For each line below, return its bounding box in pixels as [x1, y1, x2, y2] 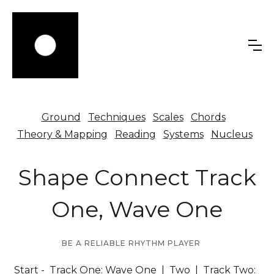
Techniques [87, 111, 146, 123]
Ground [41, 111, 81, 123]
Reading [114, 128, 156, 140]
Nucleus [210, 128, 253, 140]
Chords [190, 111, 226, 123]
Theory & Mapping [17, 128, 108, 140]
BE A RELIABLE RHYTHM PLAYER [61, 239, 201, 248]
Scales [152, 111, 183, 123]
